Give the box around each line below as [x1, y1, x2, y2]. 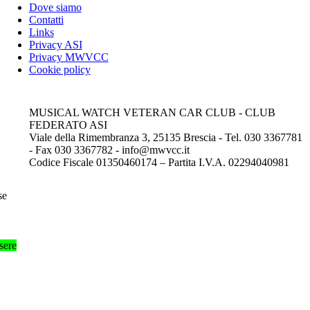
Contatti [28, 13, 64, 26]
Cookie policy [28, 63, 91, 75]
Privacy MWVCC [28, 51, 109, 63]
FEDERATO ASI [28, 118, 107, 131]
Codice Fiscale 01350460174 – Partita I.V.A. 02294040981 [28, 156, 289, 168]
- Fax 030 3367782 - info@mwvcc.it [28, 143, 190, 156]
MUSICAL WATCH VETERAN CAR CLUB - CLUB [28, 106, 275, 118]
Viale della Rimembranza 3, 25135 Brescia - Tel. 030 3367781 [28, 131, 302, 143]
